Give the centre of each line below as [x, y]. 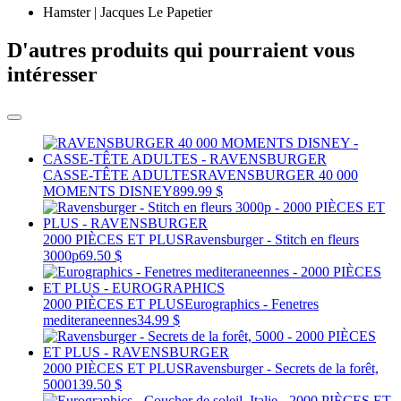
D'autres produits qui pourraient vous [181, 51]
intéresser [52, 75]
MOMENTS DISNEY [108, 192]
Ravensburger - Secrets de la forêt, [282, 369]
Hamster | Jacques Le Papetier [128, 13]
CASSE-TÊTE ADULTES [120, 175]
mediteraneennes [90, 320]
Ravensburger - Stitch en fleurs [272, 240]
